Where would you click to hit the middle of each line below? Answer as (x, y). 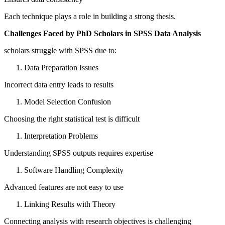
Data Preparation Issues (61, 68)
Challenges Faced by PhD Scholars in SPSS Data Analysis (102, 34)
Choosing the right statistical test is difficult (72, 119)
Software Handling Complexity (74, 170)
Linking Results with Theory (70, 204)
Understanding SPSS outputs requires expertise (79, 153)
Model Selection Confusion (68, 102)
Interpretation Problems (61, 136)
